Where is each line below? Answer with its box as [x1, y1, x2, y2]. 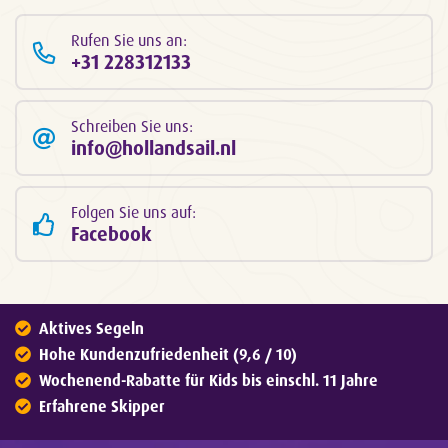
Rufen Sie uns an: [71, 29, 187, 50]
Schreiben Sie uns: [71, 115, 193, 136]
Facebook [71, 221, 152, 246]
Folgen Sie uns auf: [71, 201, 196, 222]
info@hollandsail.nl [71, 135, 236, 160]
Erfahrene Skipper [39, 396, 165, 416]
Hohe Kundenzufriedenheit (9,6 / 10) [39, 344, 297, 364]
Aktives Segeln [39, 318, 144, 338]
